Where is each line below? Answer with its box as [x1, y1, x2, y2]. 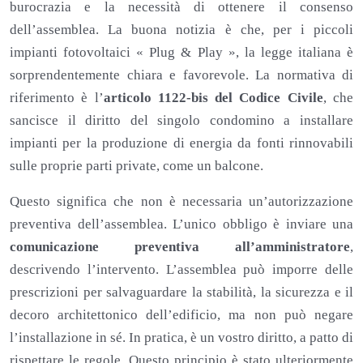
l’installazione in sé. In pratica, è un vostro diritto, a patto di [10, 329, 353, 345]
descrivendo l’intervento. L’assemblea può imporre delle [10, 261, 353, 277]
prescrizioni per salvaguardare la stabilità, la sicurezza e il [10, 284, 353, 300]
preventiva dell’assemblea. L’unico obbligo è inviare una [10, 216, 353, 232]
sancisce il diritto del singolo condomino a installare [10, 112, 353, 128]
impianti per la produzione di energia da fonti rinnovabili [10, 135, 353, 151]
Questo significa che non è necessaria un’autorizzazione [10, 193, 353, 209]
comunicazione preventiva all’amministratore [10, 238, 350, 254]
